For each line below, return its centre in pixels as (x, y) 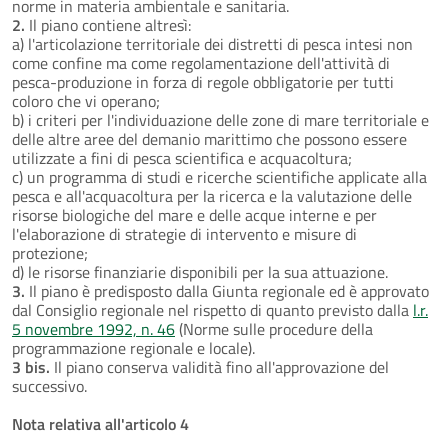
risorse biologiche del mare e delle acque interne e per (194, 214)
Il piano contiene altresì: (108, 24)
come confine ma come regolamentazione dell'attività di (201, 62)
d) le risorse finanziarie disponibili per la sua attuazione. (200, 271)
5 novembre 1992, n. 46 (93, 328)
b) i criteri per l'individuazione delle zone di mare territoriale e (220, 119)
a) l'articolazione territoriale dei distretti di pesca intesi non (212, 43)
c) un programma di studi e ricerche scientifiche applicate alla (219, 176)
